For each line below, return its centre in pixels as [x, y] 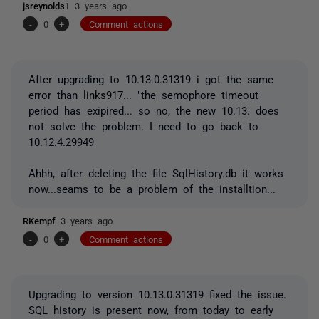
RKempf [42, 220]
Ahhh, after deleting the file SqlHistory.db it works [156, 172]
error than [56, 94]
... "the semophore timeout [191, 94]
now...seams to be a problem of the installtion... [152, 188]
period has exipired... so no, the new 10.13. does [154, 110]
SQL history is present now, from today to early [151, 309]
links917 [103, 94]
